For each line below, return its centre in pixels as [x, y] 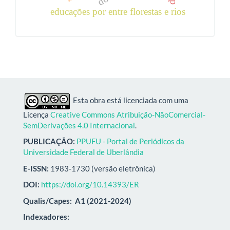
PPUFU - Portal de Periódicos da [130, 141]
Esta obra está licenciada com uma [129, 100]
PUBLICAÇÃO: [50, 141]
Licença [37, 114]
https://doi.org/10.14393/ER [90, 185]
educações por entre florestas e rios [118, 12]
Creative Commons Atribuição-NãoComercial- [128, 114]
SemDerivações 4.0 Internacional [79, 125]
